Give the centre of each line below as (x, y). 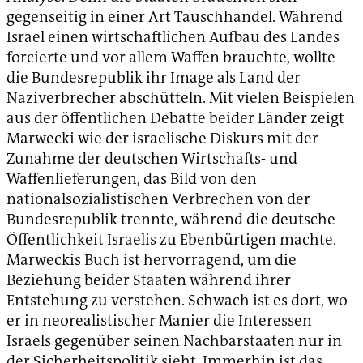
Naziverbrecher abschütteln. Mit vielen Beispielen (181, 98)
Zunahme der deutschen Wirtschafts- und (152, 159)
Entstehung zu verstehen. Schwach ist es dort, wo (177, 301)
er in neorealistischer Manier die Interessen (159, 321)
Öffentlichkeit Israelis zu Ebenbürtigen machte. (171, 240)
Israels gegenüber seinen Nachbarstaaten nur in (174, 341)
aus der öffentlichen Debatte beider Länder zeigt (175, 118)
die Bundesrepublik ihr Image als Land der (154, 78)
